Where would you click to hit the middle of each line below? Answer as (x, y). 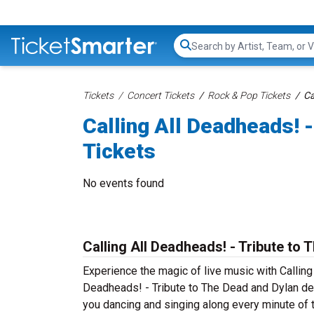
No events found (123, 183)
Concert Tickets (161, 95)
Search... (211, 53)
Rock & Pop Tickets (249, 95)
